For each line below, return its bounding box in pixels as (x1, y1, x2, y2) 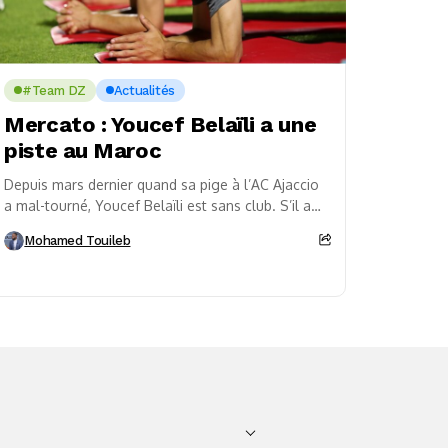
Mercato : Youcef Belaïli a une (4, 111, 317, 137)
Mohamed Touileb (24, 233, 131, 249)
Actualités (113, 82, 175, 98)
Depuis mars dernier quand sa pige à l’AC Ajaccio (4, 175, 320, 193)
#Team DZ (22, 82, 86, 98)
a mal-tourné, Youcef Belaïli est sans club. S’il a (4, 196, 312, 214)
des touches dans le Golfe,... (4, 217, 190, 235)
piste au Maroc (4, 137, 162, 163)
